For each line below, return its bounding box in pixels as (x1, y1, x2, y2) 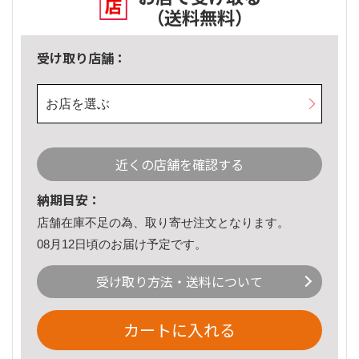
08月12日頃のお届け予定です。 (37, 236, 207, 251)
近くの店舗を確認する (115, 155, 244, 175)
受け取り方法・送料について (96, 272, 263, 292)
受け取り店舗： (37, 48, 127, 68)
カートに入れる (123, 318, 236, 342)
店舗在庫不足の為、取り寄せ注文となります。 (37, 216, 289, 230)
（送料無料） (147, 4, 252, 30)
